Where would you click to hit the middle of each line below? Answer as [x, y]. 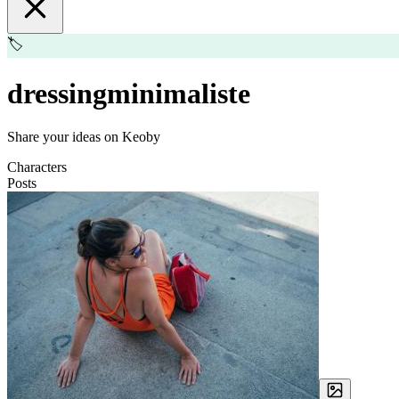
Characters [37, 167]
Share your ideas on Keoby [84, 137]
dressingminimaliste [129, 93]
